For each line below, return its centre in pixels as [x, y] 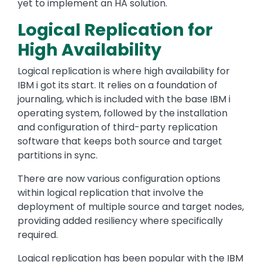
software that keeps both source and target [120, 142]
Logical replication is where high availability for [124, 71]
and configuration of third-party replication [118, 127]
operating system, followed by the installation [123, 113]
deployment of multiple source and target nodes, [131, 207]
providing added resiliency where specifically [120, 221]
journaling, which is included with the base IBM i [124, 99]
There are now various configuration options [119, 179]
